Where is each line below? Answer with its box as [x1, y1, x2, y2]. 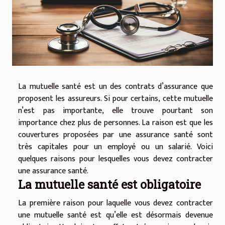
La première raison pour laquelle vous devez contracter [18, 196, 213, 210]
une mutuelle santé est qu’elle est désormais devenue [18, 208, 213, 222]
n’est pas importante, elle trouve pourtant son [18, 104, 213, 118]
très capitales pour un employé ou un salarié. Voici [18, 140, 213, 154]
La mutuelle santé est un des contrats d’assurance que [18, 80, 213, 94]
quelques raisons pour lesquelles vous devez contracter [18, 152, 213, 166]
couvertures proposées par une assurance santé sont [18, 128, 213, 142]
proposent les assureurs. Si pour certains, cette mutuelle [18, 92, 213, 106]
